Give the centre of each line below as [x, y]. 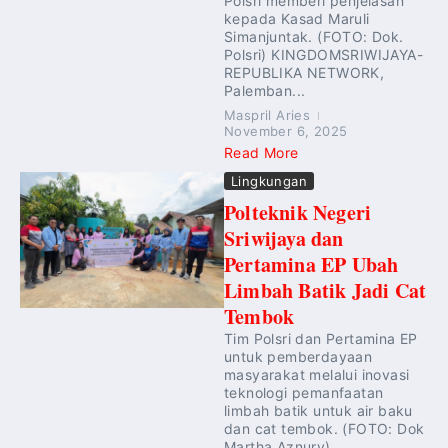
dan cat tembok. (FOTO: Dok [324, 428]
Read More [261, 152]
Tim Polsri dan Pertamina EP [321, 338]
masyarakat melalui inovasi [317, 374]
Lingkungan [269, 181]
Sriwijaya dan [284, 238]
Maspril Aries [267, 115]
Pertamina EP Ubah [311, 264]
